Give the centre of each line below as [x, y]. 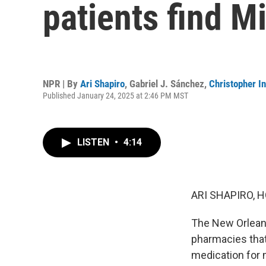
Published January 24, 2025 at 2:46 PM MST [115, 95]
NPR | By [61, 83]
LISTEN [94, 142]
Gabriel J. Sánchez [167, 83]
